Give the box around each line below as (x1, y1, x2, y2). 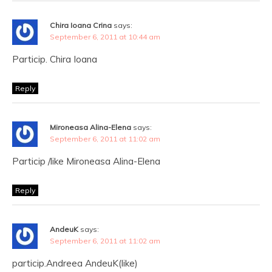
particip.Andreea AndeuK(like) (12, 257, 138, 269)
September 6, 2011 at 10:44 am (50, 32, 160, 41)
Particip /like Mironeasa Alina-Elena (12, 155, 160, 167)
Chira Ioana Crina (50, 21, 112, 30)
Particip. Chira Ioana (12, 53, 97, 65)
